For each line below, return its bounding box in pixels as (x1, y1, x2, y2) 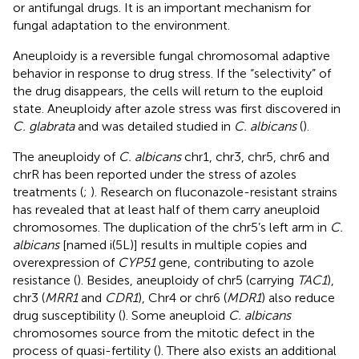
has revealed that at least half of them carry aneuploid (13, 201, 320, 217)
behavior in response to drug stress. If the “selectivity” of (13, 65, 331, 81)
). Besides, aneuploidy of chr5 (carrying (77, 272, 297, 288)
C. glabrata (13, 118, 75, 134)
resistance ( (13, 272, 77, 288)
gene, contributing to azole (155, 254, 314, 270)
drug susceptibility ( (13, 307, 122, 323)
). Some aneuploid (122, 307, 228, 323)
